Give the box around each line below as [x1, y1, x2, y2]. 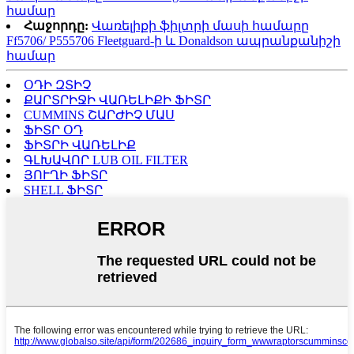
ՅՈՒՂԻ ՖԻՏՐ [24, 168, 107, 183]
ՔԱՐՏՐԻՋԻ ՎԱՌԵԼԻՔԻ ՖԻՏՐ [24, 93, 211, 107]
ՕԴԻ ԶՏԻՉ [24, 78, 91, 92]
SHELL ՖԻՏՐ [24, 183, 103, 198]
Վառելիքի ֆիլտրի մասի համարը [92, 19, 309, 33]
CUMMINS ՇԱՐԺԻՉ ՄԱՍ [24, 108, 175, 122]
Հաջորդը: [24, 19, 88, 33]
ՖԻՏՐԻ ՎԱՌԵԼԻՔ [24, 138, 136, 153]
